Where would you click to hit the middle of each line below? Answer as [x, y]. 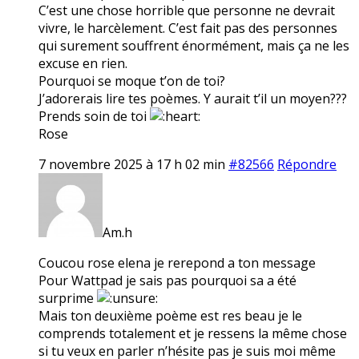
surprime [68, 298]
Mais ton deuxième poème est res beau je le [170, 315]
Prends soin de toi [94, 116]
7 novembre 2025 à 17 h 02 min [132, 164]
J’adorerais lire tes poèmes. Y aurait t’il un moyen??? [193, 98]
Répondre [307, 164]
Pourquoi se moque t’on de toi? [132, 81]
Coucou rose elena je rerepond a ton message [177, 262]
